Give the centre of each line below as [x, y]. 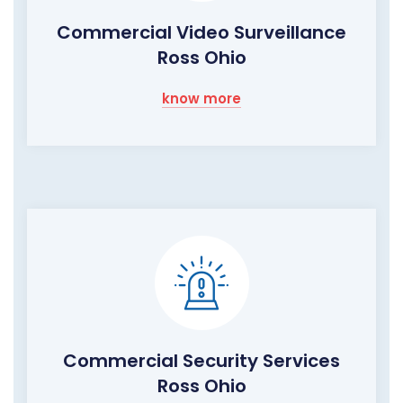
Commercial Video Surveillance [201, 33]
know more [201, 99]
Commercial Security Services [201, 361]
